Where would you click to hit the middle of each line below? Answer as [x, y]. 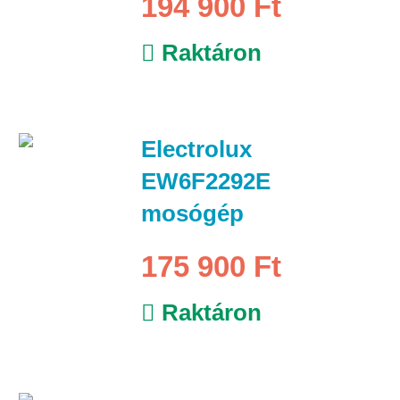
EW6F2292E [205, 181]
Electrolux [196, 149]
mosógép [192, 213]
